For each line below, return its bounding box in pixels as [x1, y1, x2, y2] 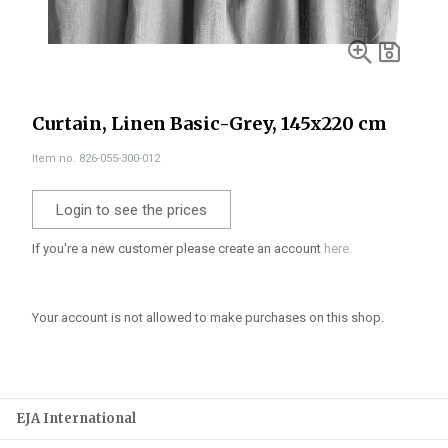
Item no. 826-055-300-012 [32, 152, 160, 165]
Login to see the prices [56, 201, 207, 219]
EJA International [16, 410, 136, 427]
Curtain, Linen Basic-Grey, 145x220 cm [32, 112, 387, 135]
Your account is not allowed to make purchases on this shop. [32, 310, 384, 325]
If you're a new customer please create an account [32, 241, 324, 256]
